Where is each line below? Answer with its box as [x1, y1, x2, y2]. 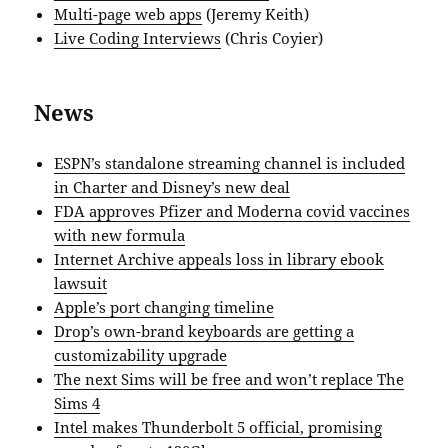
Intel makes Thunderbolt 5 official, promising [54, 417, 383, 438]
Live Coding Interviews [54, 28, 222, 49]
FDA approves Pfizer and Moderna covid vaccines [54, 201, 411, 222]
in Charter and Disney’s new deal [54, 177, 291, 198]
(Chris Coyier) [221, 28, 324, 49]
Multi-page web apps [54, 4, 203, 25]
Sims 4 [54, 393, 101, 414]
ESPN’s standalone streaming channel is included [54, 153, 406, 174]
